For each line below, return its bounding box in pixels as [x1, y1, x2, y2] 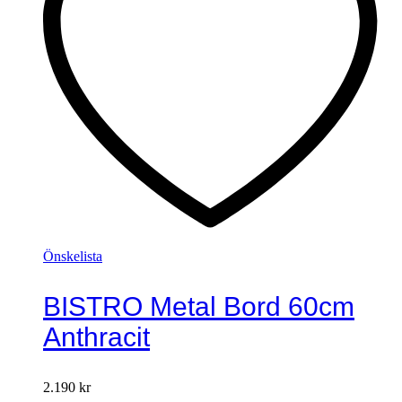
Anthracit [43, 322, 150, 352]
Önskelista [43, 249, 102, 264]
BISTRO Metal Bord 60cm [43, 292, 354, 321]
